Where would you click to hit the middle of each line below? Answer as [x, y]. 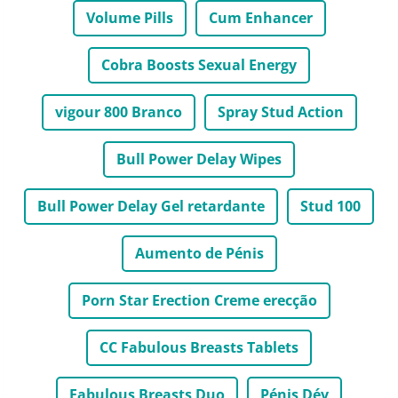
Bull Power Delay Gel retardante [151, 206]
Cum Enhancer [260, 18]
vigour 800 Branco [118, 112]
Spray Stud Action [280, 112]
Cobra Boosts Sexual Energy [199, 65]
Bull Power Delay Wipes [199, 159]
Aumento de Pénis [199, 253]
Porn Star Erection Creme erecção [199, 300]
